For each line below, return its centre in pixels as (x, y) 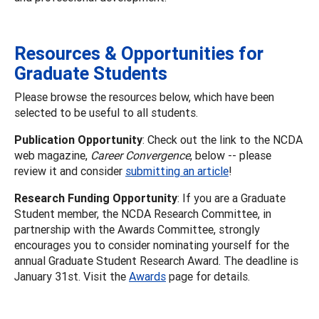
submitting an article (177, 171)
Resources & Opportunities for (139, 53)
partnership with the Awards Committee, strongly (137, 229)
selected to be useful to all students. (108, 112)
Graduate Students (91, 73)
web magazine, (52, 155)
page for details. (208, 276)
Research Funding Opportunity (96, 198)
